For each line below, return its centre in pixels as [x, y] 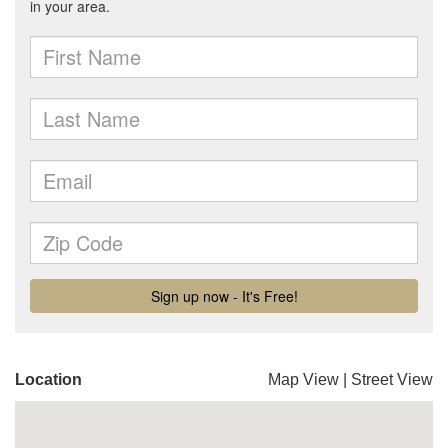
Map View [303, 379]
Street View [392, 379]
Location [48, 379]
